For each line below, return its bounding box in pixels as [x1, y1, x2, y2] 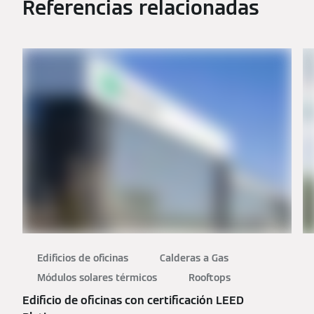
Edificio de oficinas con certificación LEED [22, 292, 244, 308]
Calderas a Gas [160, 251, 228, 264]
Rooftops [189, 271, 231, 284]
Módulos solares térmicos [37, 271, 157, 284]
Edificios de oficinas [37, 251, 128, 264]
